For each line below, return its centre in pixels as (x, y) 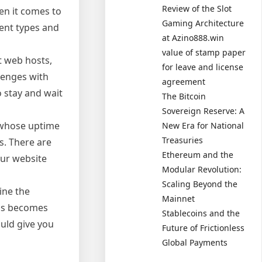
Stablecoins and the (201, 213)
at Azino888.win (193, 38)
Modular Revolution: (202, 169)
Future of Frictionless (204, 228)
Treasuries (183, 140)
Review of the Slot (197, 8)
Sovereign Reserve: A (204, 111)
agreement (184, 82)
